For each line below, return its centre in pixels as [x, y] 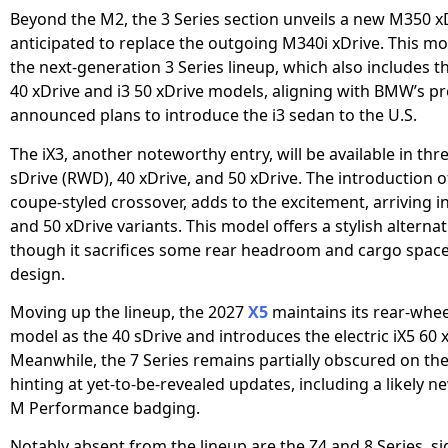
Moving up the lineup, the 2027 [129, 312]
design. [37, 273]
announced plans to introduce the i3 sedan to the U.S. [213, 115]
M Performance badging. [105, 408]
